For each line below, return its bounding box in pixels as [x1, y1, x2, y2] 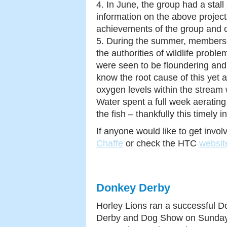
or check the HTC [123, 138, 199, 148]
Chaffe [96, 138, 123, 148]
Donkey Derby [96, 181, 170, 194]
